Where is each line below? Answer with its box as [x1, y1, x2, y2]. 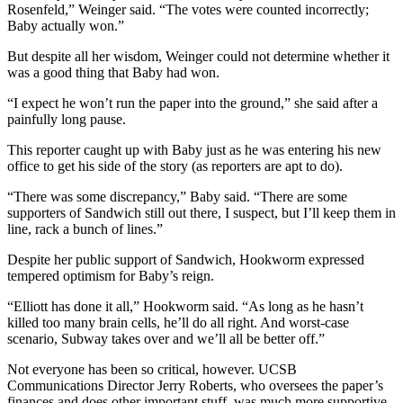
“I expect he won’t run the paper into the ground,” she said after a [7, 94, 378, 111]
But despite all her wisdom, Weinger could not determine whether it [7, 48, 390, 64]
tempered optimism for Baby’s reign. [7, 267, 214, 283]
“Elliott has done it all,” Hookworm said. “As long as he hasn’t [7, 298, 363, 314]
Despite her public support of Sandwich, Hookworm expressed [7, 251, 364, 267]
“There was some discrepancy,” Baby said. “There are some [7, 188, 347, 204]
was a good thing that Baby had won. [7, 64, 219, 80]
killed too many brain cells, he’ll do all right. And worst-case [7, 314, 349, 330]
